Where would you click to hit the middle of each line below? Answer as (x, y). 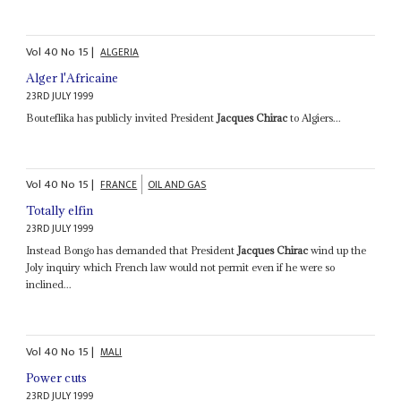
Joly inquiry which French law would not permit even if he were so (181, 268)
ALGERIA (120, 52)
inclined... (49, 285)
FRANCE (119, 185)
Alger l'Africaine (73, 77)
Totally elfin (60, 211)
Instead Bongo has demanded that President (132, 251)
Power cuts (57, 377)
